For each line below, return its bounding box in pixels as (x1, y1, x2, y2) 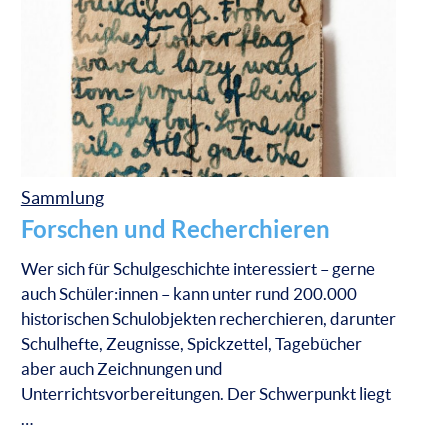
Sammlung (20, 187, 104, 208)
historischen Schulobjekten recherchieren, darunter (20, 308, 396, 328)
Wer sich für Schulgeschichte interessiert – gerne (20, 258, 375, 278)
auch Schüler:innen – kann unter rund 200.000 (20, 283, 357, 303)
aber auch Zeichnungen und (20, 358, 223, 378)
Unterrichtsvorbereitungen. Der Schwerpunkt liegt (20, 383, 391, 403)
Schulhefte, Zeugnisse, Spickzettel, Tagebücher (20, 333, 362, 353)
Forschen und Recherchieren (20, 215, 330, 243)
